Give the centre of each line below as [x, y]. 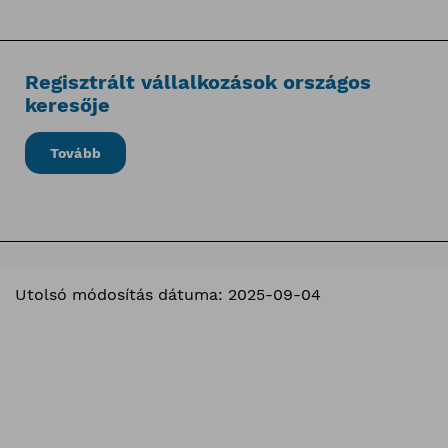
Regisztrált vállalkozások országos [197, 82]
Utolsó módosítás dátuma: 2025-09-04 [168, 294]
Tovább [75, 153]
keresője [67, 105]
